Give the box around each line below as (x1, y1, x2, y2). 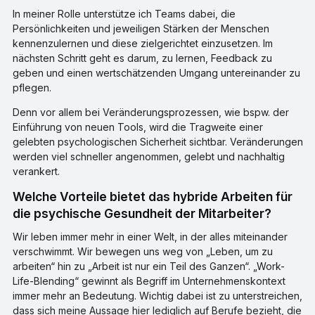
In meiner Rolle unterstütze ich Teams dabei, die (12, 7, 236, 20)
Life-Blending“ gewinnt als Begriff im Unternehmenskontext (12, 274, 285, 287)
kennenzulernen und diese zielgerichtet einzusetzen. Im (12, 37, 273, 49)
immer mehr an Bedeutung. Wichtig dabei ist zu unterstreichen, (12, 289, 302, 302)
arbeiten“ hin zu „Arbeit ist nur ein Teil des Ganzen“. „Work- (12, 259, 285, 272)
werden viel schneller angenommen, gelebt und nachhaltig (12, 150, 285, 162)
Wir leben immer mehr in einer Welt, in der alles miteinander (12, 230, 288, 243)
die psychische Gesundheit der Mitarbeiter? (12, 205, 271, 221)
